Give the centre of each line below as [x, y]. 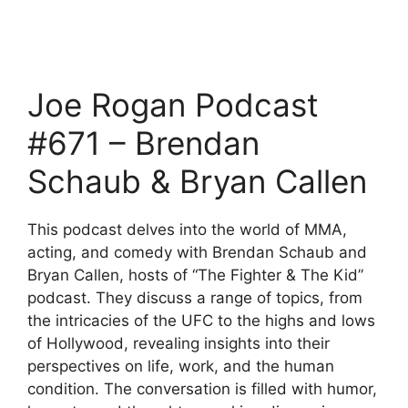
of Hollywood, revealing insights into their [178, 343]
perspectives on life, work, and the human [181, 366]
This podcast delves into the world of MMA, [187, 229]
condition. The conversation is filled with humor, [202, 388]
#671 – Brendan [143, 143]
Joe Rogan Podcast [173, 104]
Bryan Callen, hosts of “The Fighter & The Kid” [195, 275]
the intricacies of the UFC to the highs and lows [201, 320]
